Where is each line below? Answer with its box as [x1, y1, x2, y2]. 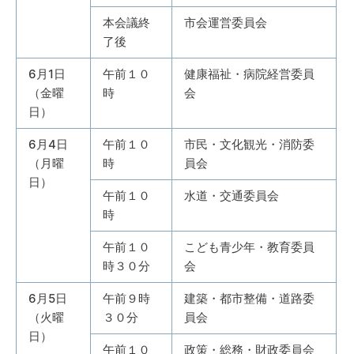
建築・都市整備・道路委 [184, 291, 314, 306]
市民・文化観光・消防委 [184, 137, 314, 152]
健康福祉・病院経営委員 [184, 66, 314, 81]
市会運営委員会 [184, 15, 267, 30]
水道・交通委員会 [184, 188, 279, 203]
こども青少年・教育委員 [184, 239, 314, 254]
